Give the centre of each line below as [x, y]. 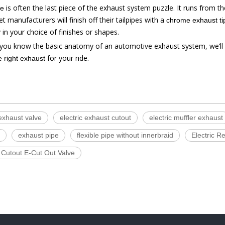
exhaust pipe [38, 135]
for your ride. [67, 58]
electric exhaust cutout [95, 118]
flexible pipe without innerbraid [125, 135]
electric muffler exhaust [186, 118]
